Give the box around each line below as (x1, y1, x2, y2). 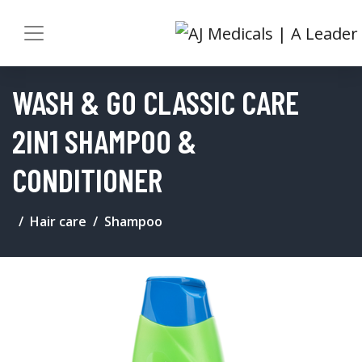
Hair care (30, 212, 86, 230)
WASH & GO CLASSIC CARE (12, 82, 299, 121)
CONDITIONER (12, 159, 162, 199)
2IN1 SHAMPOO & (12, 120, 196, 160)
